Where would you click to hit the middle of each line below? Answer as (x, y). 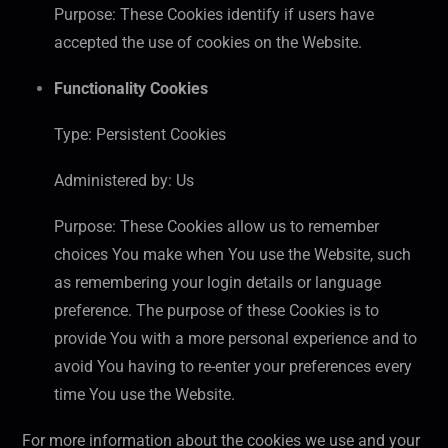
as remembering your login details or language (217, 283)
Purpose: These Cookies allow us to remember (216, 227)
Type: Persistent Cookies (140, 135)
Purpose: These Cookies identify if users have (214, 15)
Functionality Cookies (131, 89)
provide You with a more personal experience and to (235, 339)
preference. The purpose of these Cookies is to (216, 311)
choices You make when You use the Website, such (232, 255)
